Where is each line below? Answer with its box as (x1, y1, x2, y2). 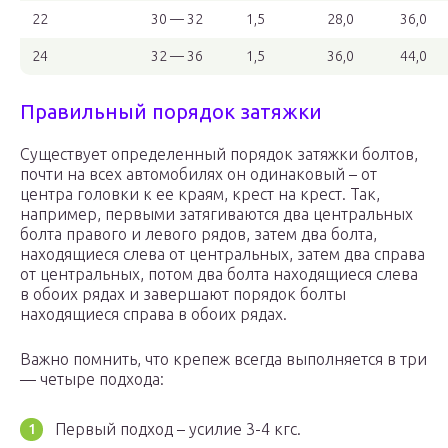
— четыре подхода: (20, 370, 164, 389)
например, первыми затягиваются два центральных (20, 205, 413, 224)
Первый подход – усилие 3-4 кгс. (55, 420, 301, 439)
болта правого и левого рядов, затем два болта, (20, 225, 377, 244)
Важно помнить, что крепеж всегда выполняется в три (20, 350, 427, 369)
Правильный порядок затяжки (20, 100, 322, 124)
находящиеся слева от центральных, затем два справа (20, 245, 425, 264)
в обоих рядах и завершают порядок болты (20, 285, 346, 304)
